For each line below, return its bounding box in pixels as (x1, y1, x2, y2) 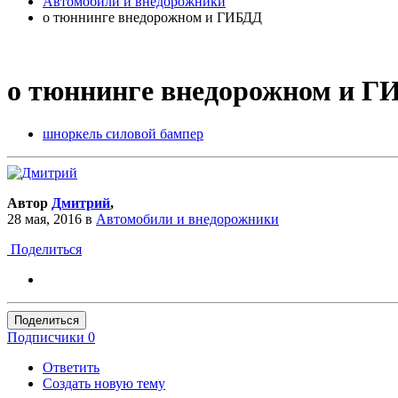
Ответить (43, 360, 99, 376)
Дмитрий (52, 195, 110, 211)
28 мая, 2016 (7, 211, 82, 227)
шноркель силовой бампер (43, 126, 203, 142)
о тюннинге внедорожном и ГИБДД (43, 9, 262, 25)
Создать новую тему (43, 376, 165, 392)
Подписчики (7, 330, 84, 346)
